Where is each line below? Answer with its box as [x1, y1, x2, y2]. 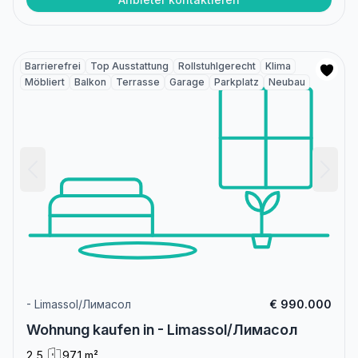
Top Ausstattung [90, 59, 169, 72]
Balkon [74, 75, 106, 88]
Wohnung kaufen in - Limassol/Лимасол [26, 320, 297, 338]
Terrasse [116, 75, 160, 88]
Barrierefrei [25, 59, 81, 72]
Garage [169, 75, 205, 88]
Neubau [268, 75, 305, 88]
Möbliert [25, 75, 65, 88]
